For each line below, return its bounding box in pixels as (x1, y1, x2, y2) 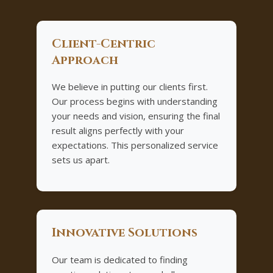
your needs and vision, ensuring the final (52, 110, 220, 122)
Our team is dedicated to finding (52, 253, 188, 266)
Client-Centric (52, 35, 155, 52)
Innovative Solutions (52, 225, 197, 241)
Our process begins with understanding (52, 95, 218, 108)
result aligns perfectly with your (52, 124, 184, 137)
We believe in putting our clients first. (52, 80, 208, 93)
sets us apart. (52, 154, 110, 166)
